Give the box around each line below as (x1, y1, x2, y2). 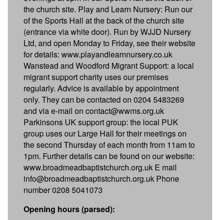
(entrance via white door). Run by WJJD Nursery (24, 26, 191, 37)
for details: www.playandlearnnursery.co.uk (24, 48, 172, 60)
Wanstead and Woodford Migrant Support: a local (24, 59, 194, 71)
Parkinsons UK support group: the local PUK (24, 116, 178, 128)
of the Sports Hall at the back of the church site (24, 14, 184, 26)
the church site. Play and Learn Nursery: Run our (24, 3, 192, 15)
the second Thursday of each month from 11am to (24, 138, 195, 150)
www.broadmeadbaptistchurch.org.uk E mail (24, 161, 177, 173)
